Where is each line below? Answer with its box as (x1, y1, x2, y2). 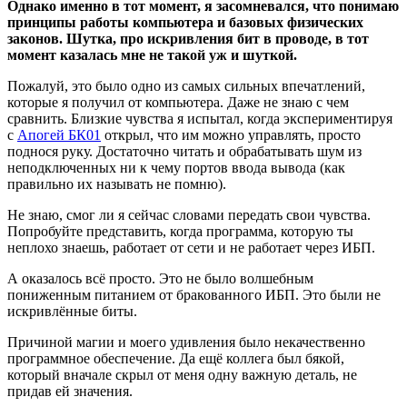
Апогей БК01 (17, 126, 101, 143)
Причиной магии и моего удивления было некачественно (7, 333, 365, 350)
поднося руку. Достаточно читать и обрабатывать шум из (7, 143, 362, 159)
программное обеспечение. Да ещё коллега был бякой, (7, 350, 344, 366)
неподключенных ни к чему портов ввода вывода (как (7, 159, 345, 175)
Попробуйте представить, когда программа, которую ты (7, 223, 353, 239)
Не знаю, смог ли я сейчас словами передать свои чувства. (7, 206, 371, 223)
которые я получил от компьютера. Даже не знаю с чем (7, 94, 349, 110)
